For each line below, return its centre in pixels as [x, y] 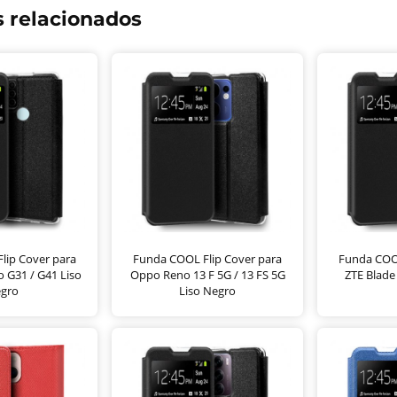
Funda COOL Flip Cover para [207, 258]
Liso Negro [207, 290]
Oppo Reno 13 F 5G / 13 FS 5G [207, 274]
